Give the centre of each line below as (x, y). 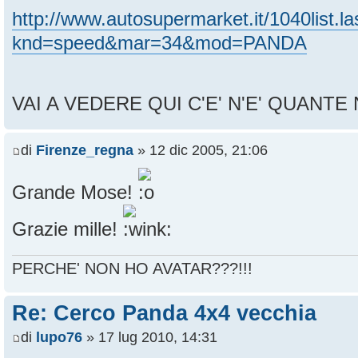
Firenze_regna (85, 150)
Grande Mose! (75, 192)
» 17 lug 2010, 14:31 (150, 337)
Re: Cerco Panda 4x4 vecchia (164, 313)
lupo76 (59, 337)
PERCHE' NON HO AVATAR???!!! (132, 269)
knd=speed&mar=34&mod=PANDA (159, 44)
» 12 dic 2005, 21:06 (201, 150)
